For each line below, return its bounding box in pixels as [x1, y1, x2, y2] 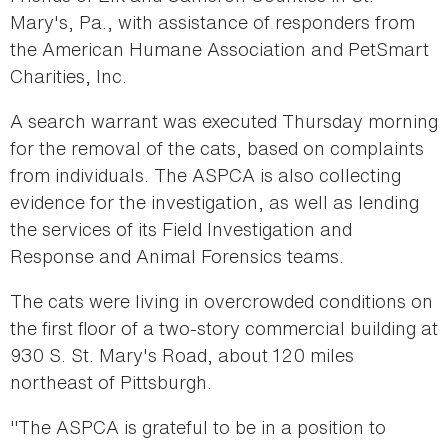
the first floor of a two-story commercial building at [10, 315, 438, 342]
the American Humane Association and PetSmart [10, 36, 429, 63]
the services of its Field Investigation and [10, 216, 352, 243]
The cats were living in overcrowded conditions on [10, 288, 433, 315]
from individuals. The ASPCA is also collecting [10, 162, 401, 189]
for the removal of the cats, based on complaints [10, 135, 424, 162]
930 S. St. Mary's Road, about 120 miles [10, 342, 354, 369]
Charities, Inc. [10, 63, 127, 90]
